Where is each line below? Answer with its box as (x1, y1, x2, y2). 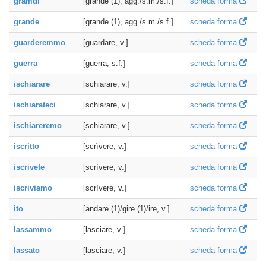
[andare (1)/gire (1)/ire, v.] (83, 204, 170, 213)
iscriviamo (14, 183, 52, 192)
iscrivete (14, 163, 45, 172)
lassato (14, 246, 40, 255)
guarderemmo (14, 38, 65, 47)
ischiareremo (14, 121, 62, 130)
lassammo (14, 225, 52, 234)
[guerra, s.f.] (83, 59, 125, 68)
